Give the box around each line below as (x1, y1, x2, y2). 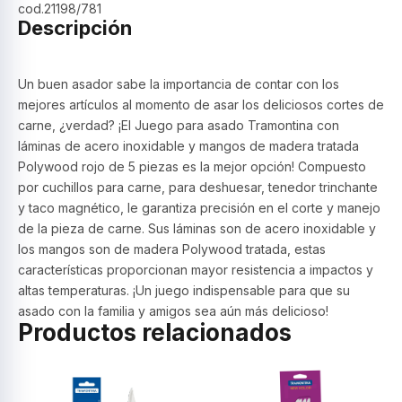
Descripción (18, 16, 132, 40)
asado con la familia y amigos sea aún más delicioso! (18, 303, 328, 319)
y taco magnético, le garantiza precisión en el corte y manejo (18, 200, 380, 216)
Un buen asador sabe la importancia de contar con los (18, 76, 339, 92)
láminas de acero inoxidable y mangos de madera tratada (18, 138, 359, 154)
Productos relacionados (18, 319, 292, 347)
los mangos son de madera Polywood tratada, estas (18, 241, 326, 258)
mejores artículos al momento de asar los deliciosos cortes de (18, 97, 384, 113)
